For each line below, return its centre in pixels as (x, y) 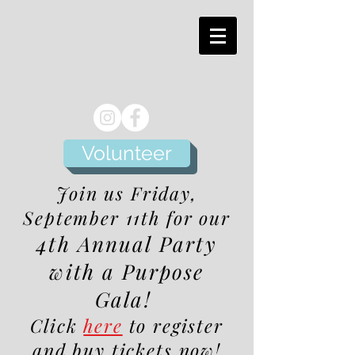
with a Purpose (127, 271)
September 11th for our (127, 218)
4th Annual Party (127, 244)
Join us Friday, (127, 193)
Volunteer (127, 153)
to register (176, 325)
